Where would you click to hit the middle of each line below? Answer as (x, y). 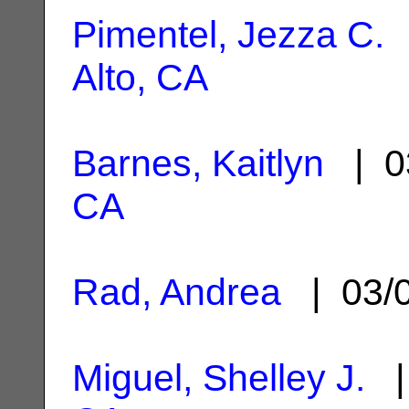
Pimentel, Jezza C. (228, 34)
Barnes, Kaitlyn (198, 163)
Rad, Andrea (177, 292)
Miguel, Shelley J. (219, 378)
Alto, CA (140, 77)
